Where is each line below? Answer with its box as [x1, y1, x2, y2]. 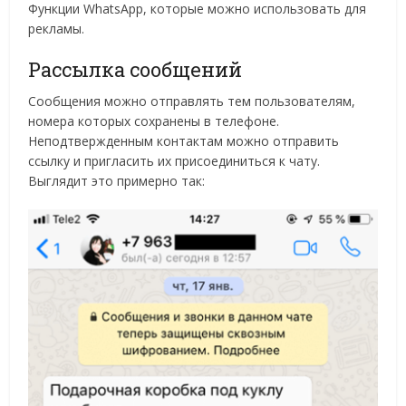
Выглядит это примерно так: [28, 172, 206, 189]
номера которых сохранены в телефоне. [28, 112, 280, 130]
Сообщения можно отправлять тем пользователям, [28, 92, 356, 110]
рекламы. [28, 20, 85, 37]
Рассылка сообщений [28, 56, 243, 82]
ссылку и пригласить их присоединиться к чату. [28, 152, 321, 169]
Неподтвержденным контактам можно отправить [28, 132, 340, 150]
